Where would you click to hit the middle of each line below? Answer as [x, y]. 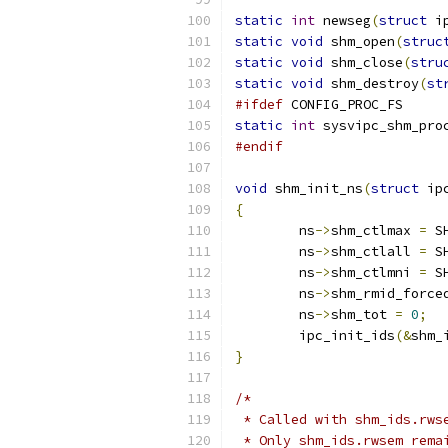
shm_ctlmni [375, 272]
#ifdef [259, 104]
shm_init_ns [315, 188]
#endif [259, 146]
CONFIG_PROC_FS [343, 104]
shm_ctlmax [375, 230]
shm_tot [363, 314]
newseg [343, 20]
